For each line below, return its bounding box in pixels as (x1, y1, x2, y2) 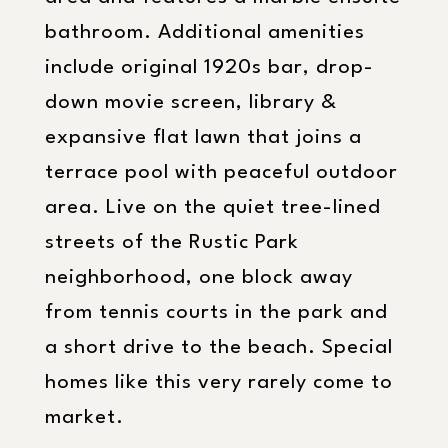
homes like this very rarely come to (45, 373, 393, 393)
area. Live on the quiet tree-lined (45, 198, 381, 218)
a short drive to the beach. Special (45, 338, 393, 358)
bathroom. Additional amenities (45, 23, 365, 43)
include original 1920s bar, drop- (45, 58, 374, 78)
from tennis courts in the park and (45, 303, 388, 323)
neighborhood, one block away (45, 268, 353, 288)
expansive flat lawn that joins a (45, 128, 362, 148)
